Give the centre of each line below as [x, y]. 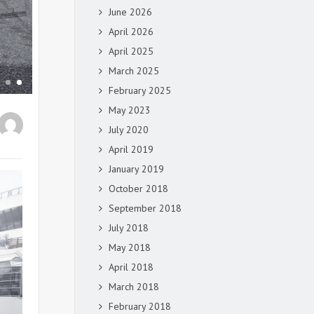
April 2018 [131, 267]
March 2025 [134, 71]
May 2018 [130, 247]
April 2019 [131, 149]
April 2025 [131, 51]
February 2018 [140, 306]
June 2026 [130, 12]
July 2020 [129, 130]
